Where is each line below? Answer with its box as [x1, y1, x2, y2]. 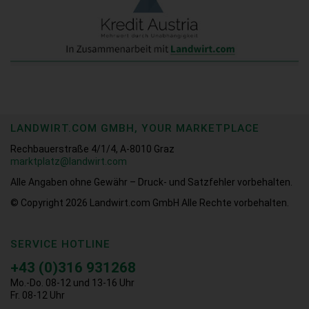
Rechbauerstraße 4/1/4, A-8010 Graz [10, 143, 175, 155]
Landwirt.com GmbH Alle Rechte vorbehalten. [90, 197, 289, 209]
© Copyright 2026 [10, 197, 88, 209]
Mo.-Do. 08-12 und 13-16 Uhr [10, 277, 134, 288]
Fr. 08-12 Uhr [10, 289, 65, 301]
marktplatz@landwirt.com [10, 156, 127, 168]
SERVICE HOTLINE [10, 238, 110, 251]
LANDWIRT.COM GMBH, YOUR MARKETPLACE [10, 122, 259, 135]
